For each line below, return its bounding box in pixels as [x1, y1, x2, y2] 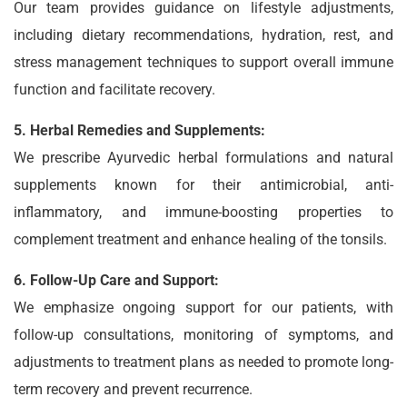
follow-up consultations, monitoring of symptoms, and [14, 326, 393, 343]
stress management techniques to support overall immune [14, 54, 393, 71]
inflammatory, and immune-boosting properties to [14, 203, 393, 221]
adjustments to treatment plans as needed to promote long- [14, 353, 393, 371]
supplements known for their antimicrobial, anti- [14, 176, 393, 194]
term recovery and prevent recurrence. [14, 381, 253, 398]
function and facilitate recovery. [14, 81, 215, 98]
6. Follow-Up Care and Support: [14, 272, 219, 289]
